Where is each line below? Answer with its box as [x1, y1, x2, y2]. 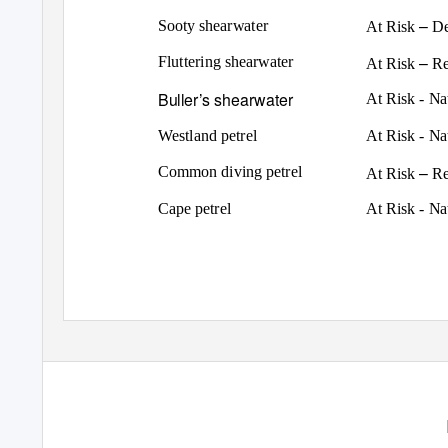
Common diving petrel [158, 162, 303, 181]
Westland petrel [158, 126, 258, 144]
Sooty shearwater [158, 16, 268, 35]
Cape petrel [158, 199, 232, 217]
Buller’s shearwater [158, 87, 293, 110]
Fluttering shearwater [158, 53, 294, 71]
